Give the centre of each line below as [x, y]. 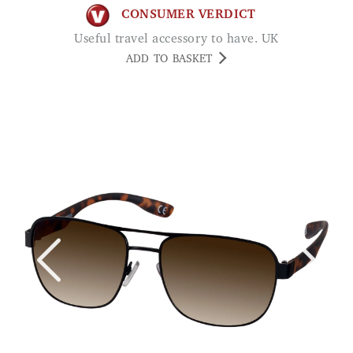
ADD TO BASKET [169, 59]
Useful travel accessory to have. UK [181, 39]
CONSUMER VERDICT [188, 15]
